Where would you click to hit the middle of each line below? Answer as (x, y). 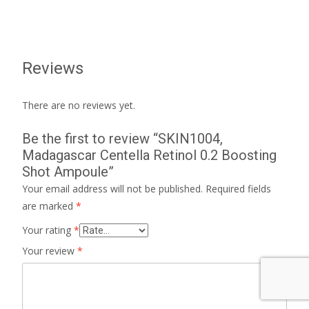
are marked (49, 206)
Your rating (48, 230)
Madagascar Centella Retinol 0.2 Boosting (149, 155)
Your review (50, 250)
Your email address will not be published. (112, 188)
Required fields (238, 188)
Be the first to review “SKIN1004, (122, 138)
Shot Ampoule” (68, 171)
